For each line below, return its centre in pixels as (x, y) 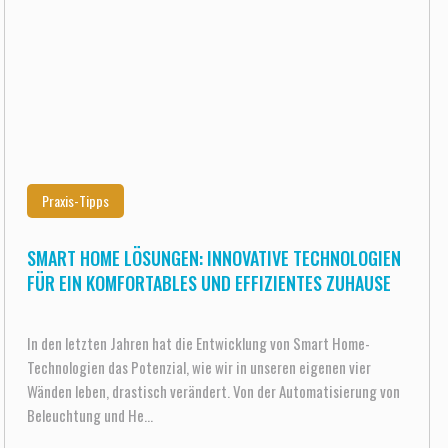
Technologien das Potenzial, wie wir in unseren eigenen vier (198, 367)
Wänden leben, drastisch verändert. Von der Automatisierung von (213, 391)
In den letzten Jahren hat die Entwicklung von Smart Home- (198, 343)
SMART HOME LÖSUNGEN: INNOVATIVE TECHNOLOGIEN (213, 258)
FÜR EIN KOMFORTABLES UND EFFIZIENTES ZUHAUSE (208, 283)
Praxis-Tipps (75, 200)
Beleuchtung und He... (89, 415)
